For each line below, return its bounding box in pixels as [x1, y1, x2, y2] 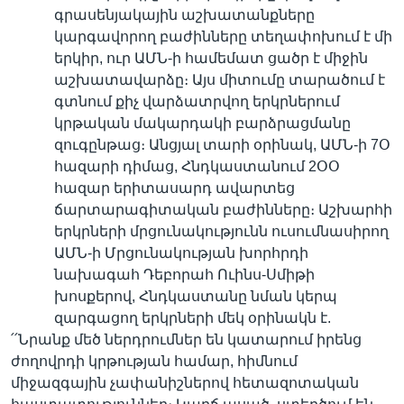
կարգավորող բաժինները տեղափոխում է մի [54, 29, 392, 44]
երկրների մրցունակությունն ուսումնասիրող [54, 224, 389, 239]
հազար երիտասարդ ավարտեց [54, 180, 295, 196]
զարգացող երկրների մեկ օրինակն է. [54, 310, 331, 326]
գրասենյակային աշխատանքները [54, 7, 315, 23]
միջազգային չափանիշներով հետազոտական [11, 375, 359, 390]
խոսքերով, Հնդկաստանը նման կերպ [54, 289, 337, 304]
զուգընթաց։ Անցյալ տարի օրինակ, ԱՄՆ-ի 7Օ [54, 137, 390, 152]
